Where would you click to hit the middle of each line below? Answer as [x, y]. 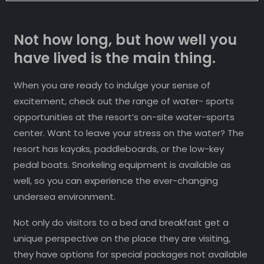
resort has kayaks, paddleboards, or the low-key [118, 149]
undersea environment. [64, 197]
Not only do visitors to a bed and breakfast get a [121, 223]
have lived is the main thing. [114, 58]
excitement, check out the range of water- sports [123, 101]
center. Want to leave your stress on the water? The [128, 133]
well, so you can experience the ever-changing [115, 181]
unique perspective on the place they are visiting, [122, 239]
